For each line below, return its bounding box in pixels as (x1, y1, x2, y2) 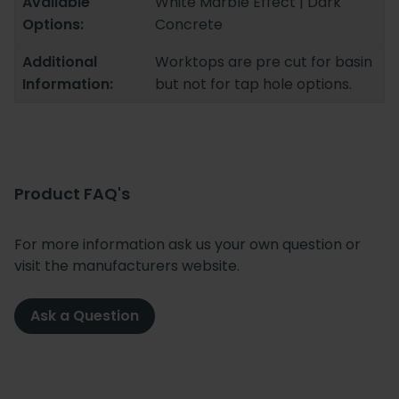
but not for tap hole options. (155, 74, 353, 95)
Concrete (155, 14, 224, 36)
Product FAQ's (14, 183, 130, 206)
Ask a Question (30, 305, 139, 327)
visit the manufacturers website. (14, 256, 240, 277)
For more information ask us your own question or (14, 234, 361, 256)
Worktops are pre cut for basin (155, 52, 373, 73)
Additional (22, 52, 97, 73)
